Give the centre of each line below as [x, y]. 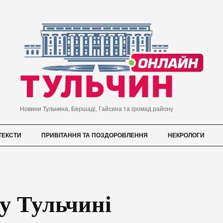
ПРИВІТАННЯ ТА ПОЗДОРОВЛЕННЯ [95, 136]
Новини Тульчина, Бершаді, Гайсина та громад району [96, 109]
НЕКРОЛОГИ [186, 136]
